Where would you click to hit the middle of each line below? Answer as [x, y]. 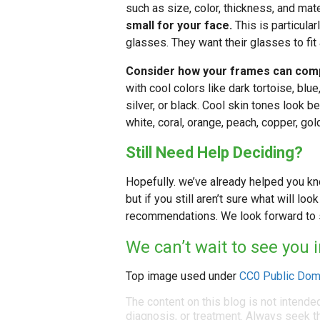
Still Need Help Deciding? [214, 153]
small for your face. [179, 26]
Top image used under [182, 276]
